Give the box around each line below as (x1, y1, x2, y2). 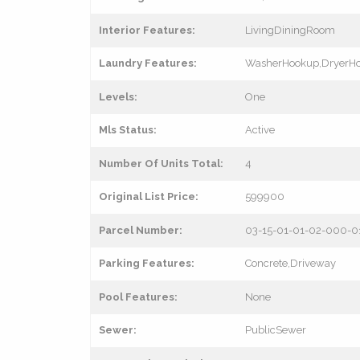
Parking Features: (99, 256, 194, 269)
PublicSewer (245, 323, 306, 336)
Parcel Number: (99, 223, 182, 236)
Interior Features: (99, 23, 195, 36)
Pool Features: (99, 290, 178, 303)
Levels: (99, 90, 137, 103)
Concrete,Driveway (245, 256, 336, 269)
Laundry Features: (99, 56, 197, 69)
